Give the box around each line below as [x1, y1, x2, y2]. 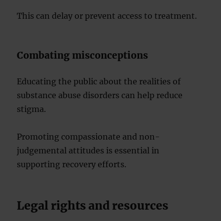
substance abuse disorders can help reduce [17, 90, 183, 100]
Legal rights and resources [17, 198, 169, 213]
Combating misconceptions [17, 49, 148, 61]
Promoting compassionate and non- [17, 132, 160, 142]
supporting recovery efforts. [17, 159, 127, 169]
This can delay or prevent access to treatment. [17, 11, 197, 21]
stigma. [17, 104, 46, 114]
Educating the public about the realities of [17, 76, 181, 86]
